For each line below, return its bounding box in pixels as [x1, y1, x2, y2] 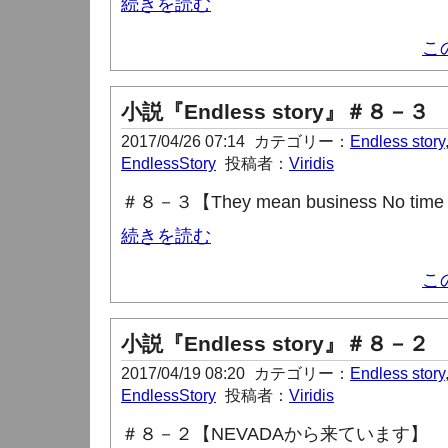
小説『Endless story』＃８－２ [121, 332, 429, 355]
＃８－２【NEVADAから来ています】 [121, 424, 428, 444]
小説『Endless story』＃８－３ [121, 100, 429, 123]
